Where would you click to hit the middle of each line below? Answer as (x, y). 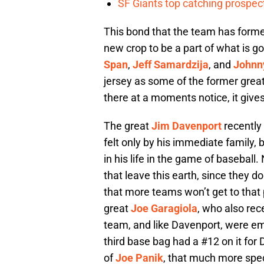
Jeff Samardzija (171, 65)
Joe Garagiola (164, 209)
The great (128, 126)
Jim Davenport (187, 126)
